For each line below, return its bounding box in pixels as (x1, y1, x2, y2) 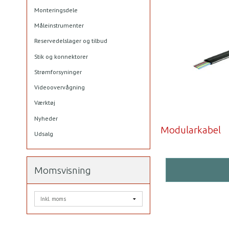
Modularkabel (161, 124, 221, 135)
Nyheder (34, 114, 58, 122)
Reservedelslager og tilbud (34, 37, 107, 45)
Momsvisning (34, 165, 91, 176)
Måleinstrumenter (34, 21, 84, 30)
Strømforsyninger (34, 67, 82, 76)
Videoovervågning (34, 83, 85, 91)
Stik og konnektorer (34, 52, 88, 60)
